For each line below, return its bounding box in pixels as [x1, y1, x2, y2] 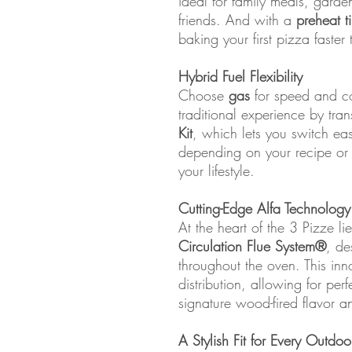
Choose [178, 86, 229, 104]
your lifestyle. [178, 161, 255, 180]
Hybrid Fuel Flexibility [178, 67, 302, 86]
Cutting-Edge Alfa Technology [178, 199, 350, 218]
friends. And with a [178, 10, 296, 29]
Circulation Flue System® [178, 236, 326, 255]
